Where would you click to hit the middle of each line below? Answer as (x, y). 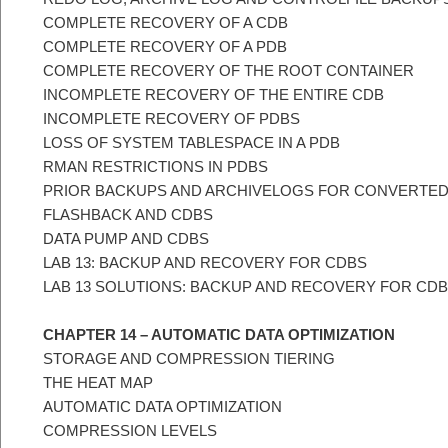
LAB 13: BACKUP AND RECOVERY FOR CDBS (205, 262)
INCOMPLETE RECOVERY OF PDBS (171, 118)
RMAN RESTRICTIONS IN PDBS (155, 166)
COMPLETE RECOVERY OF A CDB (165, 22)
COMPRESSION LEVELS (130, 431)
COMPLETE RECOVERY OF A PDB (165, 46)
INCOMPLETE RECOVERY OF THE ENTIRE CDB (213, 94)
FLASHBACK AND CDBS (128, 214)
